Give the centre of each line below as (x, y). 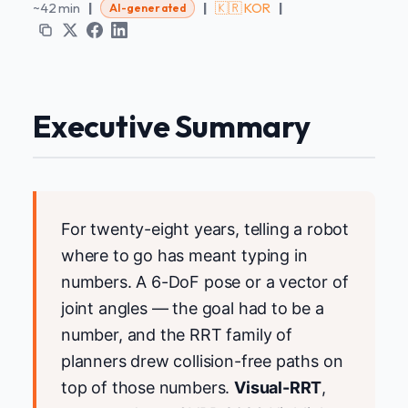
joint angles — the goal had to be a (193, 309)
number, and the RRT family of (177, 335)
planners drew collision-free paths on (202, 362)
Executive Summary (172, 126)
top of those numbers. (148, 388)
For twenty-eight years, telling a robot (205, 229)
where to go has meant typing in (184, 256)
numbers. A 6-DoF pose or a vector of (205, 282)
